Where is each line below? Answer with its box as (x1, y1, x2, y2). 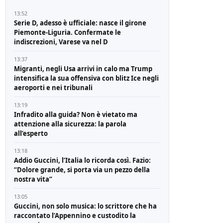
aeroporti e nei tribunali (14, 83, 93, 92)
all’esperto (14, 128, 48, 138)
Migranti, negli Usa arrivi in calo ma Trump (14, 64, 153, 73)
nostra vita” (14, 174, 53, 184)
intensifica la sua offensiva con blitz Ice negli (14, 73, 159, 83)
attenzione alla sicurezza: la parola (14, 119, 127, 128)
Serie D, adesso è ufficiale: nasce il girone (14, 18, 147, 27)
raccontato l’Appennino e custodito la (14, 211, 136, 220)
